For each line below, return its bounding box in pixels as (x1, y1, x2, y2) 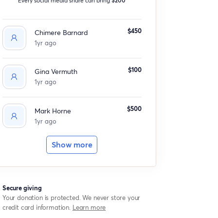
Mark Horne (34, 106, 71, 115)
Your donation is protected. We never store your (2, 193, 141, 202)
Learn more (72, 202, 106, 212)
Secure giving (2, 183, 42, 192)
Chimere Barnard (34, 28, 88, 37)
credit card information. (2, 202, 73, 212)
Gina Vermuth (34, 67, 77, 76)
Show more (51, 140, 92, 150)
